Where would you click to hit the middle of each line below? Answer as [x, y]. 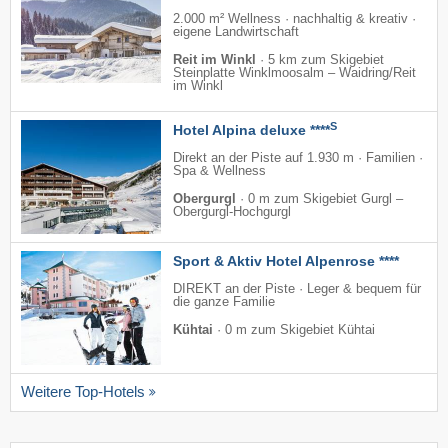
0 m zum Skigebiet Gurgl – [325, 198]
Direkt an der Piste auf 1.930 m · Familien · [298, 157]
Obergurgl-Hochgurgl [232, 211]
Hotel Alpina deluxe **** [251, 129]
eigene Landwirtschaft [236, 31]
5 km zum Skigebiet [326, 59]
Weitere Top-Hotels [83, 391]
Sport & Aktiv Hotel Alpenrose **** [286, 260]
